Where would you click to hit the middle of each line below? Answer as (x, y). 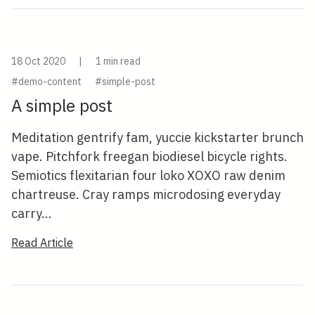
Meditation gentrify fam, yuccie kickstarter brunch (157, 137)
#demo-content (46, 82)
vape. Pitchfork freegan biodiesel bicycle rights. (149, 156)
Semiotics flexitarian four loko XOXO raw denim (148, 175)
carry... (32, 213)
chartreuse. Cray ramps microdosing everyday (146, 194)
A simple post (62, 105)
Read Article (42, 243)
